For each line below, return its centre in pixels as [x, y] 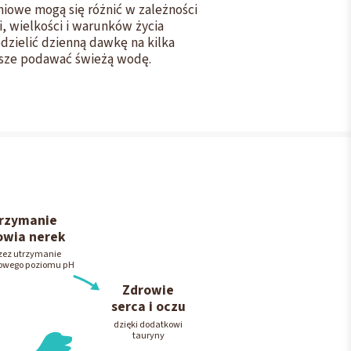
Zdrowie [148, 291]
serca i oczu [148, 307]
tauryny [148, 335]
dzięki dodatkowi [148, 324]
